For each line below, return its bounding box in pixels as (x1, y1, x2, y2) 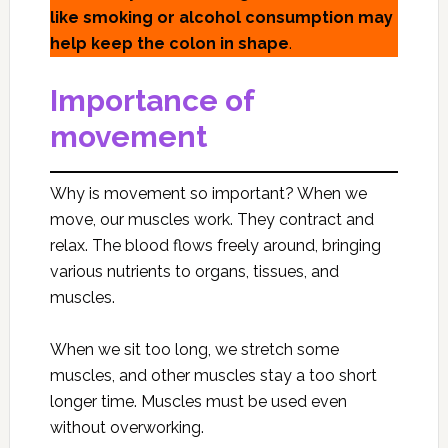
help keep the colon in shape (49, 34, 289, 53)
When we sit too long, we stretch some (49, 340, 339, 359)
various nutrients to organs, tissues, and (49, 262, 339, 281)
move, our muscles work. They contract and (49, 210, 374, 229)
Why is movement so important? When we (49, 184, 367, 203)
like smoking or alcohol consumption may (49, 8, 393, 27)
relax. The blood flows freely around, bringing (49, 236, 381, 255)
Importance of (49, 83, 254, 118)
